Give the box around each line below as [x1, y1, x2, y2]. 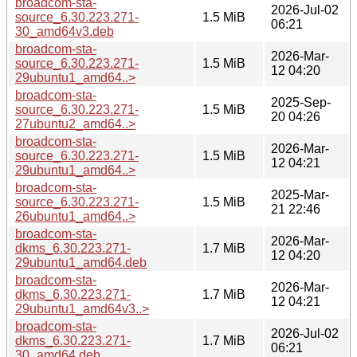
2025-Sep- [271, 95, 331, 109]
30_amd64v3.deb [15, 24, 114, 38]
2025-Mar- [271, 187, 329, 202]
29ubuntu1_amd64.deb [15, 255, 147, 269]
